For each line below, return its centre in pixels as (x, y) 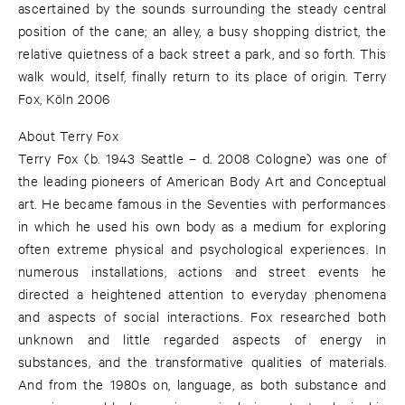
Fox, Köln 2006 (64, 99)
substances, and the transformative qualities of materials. (202, 362)
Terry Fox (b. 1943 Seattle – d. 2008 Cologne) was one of (202, 158)
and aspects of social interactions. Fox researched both (202, 316)
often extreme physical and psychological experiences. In (202, 249)
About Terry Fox (69, 136)
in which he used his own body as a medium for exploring (202, 226)
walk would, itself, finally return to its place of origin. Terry (202, 76)
